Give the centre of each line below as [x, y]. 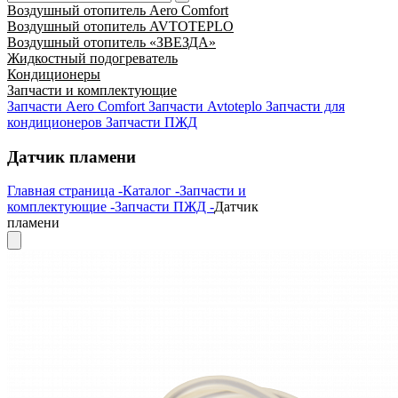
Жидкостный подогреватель [92, 58]
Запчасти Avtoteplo [207, 106]
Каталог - [151, 191]
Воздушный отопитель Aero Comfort [118, 10]
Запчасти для [305, 106]
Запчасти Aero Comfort [78, 106]
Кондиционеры [54, 74]
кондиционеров [56, 122]
